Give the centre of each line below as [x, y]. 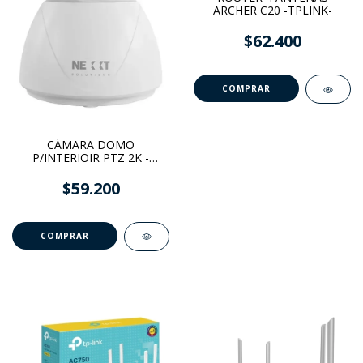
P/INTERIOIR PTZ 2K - [91, 158]
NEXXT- [91, 171]
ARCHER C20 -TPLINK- [272, 11]
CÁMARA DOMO [91, 145]
